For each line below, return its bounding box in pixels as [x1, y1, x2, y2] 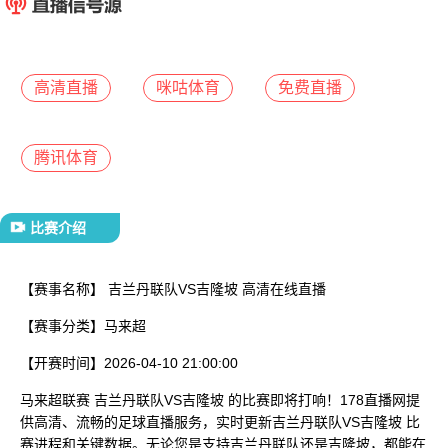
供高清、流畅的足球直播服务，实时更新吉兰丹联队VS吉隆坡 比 [20, 413, 420, 430]
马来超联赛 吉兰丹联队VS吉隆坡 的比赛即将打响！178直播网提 [20, 391, 420, 408]
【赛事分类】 [20, 317, 104, 334]
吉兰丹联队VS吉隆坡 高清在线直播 [104, 280, 326, 297]
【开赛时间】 [20, 354, 104, 371]
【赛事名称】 [20, 280, 104, 297]
